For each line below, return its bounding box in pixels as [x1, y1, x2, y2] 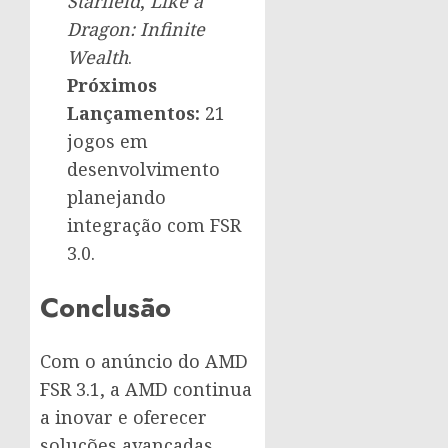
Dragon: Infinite [67, 17, 205, 42]
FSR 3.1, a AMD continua [40, 377, 252, 402]
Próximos [67, 73, 157, 98]
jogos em [67, 129, 148, 154]
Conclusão [40, 287, 171, 327]
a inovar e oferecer [40, 405, 207, 430]
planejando [67, 185, 166, 210]
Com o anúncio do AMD [40, 349, 248, 374]
